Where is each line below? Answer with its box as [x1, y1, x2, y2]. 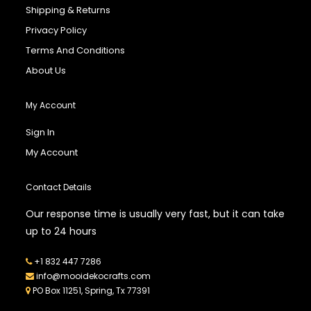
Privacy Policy [26, 23, 87, 37]
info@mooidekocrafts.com [36, 269, 151, 282]
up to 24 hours [26, 224, 97, 238]
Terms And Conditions [26, 43, 126, 57]
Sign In [26, 125, 56, 139]
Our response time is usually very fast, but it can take [26, 206, 285, 221]
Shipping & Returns [26, 3, 111, 17]
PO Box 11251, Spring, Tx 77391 [33, 284, 151, 296]
